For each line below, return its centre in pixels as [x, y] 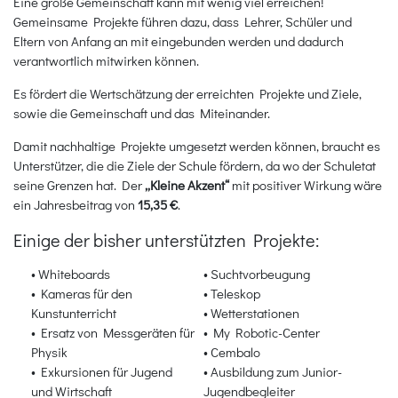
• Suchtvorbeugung [257, 273]
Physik [49, 351]
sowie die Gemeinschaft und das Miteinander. [142, 113]
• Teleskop [232, 293]
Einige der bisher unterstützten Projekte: [166, 240]
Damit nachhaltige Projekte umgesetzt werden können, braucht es [197, 146]
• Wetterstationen [251, 312]
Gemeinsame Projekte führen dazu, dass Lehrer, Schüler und [183, 22]
